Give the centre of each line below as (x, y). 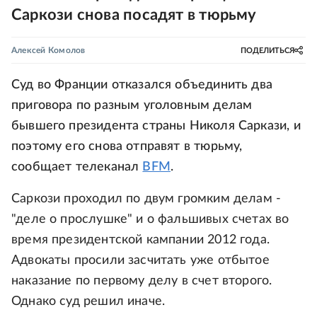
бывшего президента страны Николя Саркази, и (156, 126)
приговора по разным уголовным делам (132, 105)
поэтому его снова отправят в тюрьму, (127, 146)
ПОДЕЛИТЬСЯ (267, 50)
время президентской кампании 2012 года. (141, 240)
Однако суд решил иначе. (88, 301)
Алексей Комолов (48, 50)
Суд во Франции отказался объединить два (142, 85)
